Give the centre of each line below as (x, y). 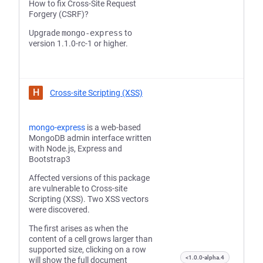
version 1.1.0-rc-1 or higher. (78, 43)
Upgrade (45, 33)
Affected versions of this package (89, 178)
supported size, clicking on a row (87, 249)
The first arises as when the (78, 228)
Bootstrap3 (50, 159)
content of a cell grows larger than (91, 239)
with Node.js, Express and (75, 149)
